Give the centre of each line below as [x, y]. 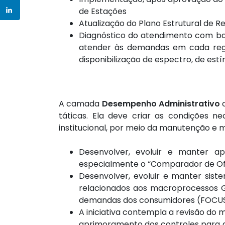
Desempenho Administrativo [161, 104]
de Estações [103, 12]
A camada [80, 104]
